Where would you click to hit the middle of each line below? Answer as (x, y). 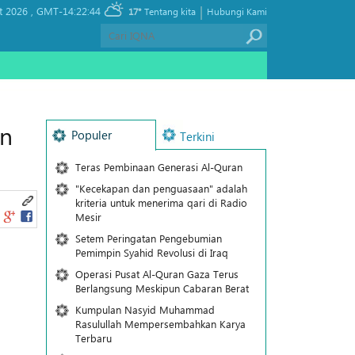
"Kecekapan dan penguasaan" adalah (161, 188)
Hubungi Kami (237, 11)
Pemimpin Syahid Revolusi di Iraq (151, 252)
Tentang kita (170, 11)
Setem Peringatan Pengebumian (148, 238)
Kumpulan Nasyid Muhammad (145, 309)
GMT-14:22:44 (69, 11)
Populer (91, 135)
